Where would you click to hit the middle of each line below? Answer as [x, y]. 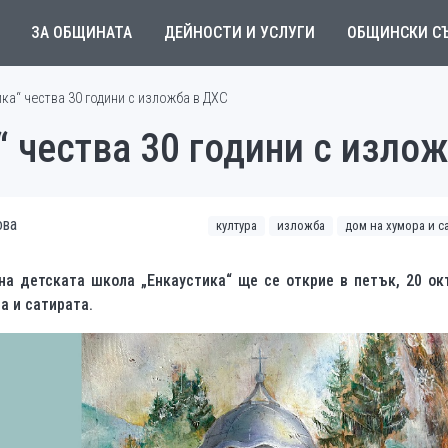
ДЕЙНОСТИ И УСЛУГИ [239, 32]
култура [236, 225]
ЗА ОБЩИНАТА [81, 32]
